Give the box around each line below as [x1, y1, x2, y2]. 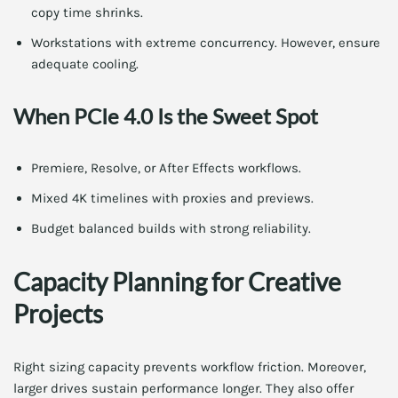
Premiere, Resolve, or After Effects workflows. [31, 160, 301, 176]
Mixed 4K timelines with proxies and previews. [31, 190, 314, 206]
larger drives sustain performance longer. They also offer [13, 380, 354, 396]
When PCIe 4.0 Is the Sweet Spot [13, 103, 318, 129]
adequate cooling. [31, 56, 139, 72]
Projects [13, 298, 103, 329]
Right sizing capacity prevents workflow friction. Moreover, [13, 359, 366, 375]
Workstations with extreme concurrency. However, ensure [31, 35, 380, 51]
